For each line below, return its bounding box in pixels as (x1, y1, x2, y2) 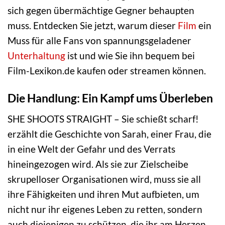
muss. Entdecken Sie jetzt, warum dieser (8, 20, 178, 32)
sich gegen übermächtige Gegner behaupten (8, 5, 194, 17)
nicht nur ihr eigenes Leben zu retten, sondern (8, 203, 202, 215)
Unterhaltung (8, 50, 65, 62)
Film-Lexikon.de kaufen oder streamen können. (8, 65, 206, 77)
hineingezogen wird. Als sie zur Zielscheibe (8, 158, 188, 170)
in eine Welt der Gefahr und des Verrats (8, 143, 175, 155)
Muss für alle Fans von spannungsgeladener (8, 35, 191, 47)
